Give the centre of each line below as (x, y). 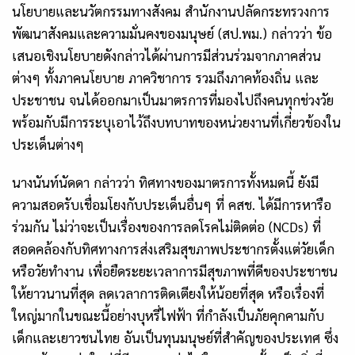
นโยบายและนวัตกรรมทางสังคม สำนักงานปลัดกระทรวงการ (171, 11)
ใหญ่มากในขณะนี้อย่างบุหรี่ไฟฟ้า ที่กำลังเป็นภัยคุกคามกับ (168, 315)
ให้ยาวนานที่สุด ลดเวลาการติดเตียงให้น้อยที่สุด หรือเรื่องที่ (168, 293)
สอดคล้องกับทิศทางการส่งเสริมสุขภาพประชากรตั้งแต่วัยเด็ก (173, 248)
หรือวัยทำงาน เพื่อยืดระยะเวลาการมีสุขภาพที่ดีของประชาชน (175, 271)
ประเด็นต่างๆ (48, 144)
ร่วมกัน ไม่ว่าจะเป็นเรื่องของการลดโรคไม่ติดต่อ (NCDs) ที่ (166, 226)
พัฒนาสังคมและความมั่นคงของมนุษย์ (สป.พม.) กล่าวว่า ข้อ (172, 33)
